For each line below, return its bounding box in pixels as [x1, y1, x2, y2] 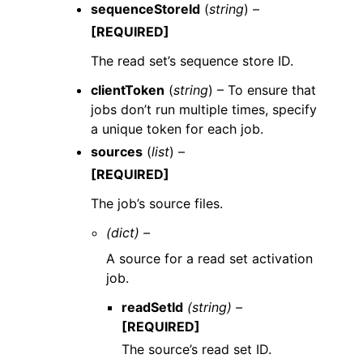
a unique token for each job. [91, 121, 263, 137]
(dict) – [106, 224, 151, 241]
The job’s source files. [91, 195, 223, 211]
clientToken [91, 82, 164, 98]
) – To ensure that [208, 82, 316, 98]
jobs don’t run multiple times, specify [91, 101, 317, 117]
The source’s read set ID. [122, 341, 272, 357]
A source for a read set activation [106, 250, 314, 267]
